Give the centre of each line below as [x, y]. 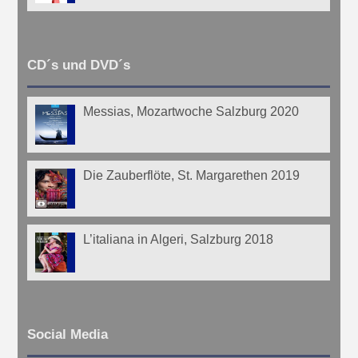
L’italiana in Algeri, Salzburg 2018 [179, 239]
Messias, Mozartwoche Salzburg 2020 [191, 111]
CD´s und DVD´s [79, 65]
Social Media [68, 334]
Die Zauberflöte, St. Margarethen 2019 [192, 175]
